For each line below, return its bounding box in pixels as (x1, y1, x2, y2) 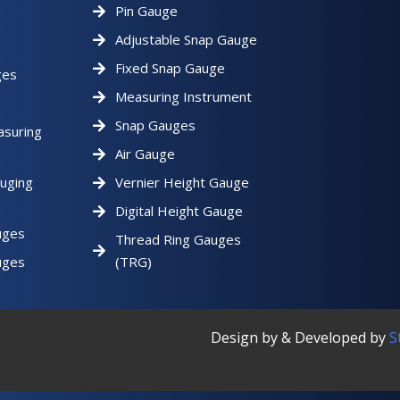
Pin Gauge (114, 2, 178, 20)
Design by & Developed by (210, 328, 389, 347)
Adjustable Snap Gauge (114, 30, 257, 48)
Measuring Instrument (114, 87, 252, 105)
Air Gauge (114, 145, 175, 162)
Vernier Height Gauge (114, 173, 249, 191)
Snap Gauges (114, 116, 196, 134)
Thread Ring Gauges (114, 230, 241, 248)
